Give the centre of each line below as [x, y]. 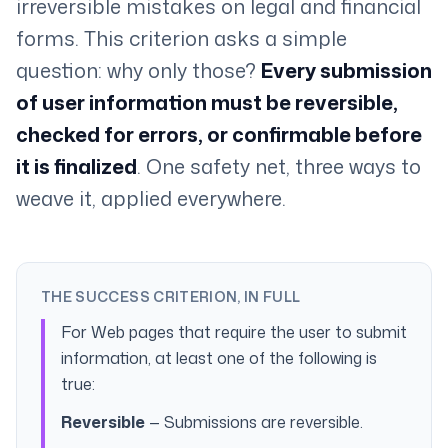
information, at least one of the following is [219, 358]
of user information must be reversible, [207, 102]
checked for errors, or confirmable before [219, 134]
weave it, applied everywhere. [151, 198]
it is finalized [76, 166]
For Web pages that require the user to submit [234, 332]
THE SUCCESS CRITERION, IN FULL [171, 296]
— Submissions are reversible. [254, 422]
